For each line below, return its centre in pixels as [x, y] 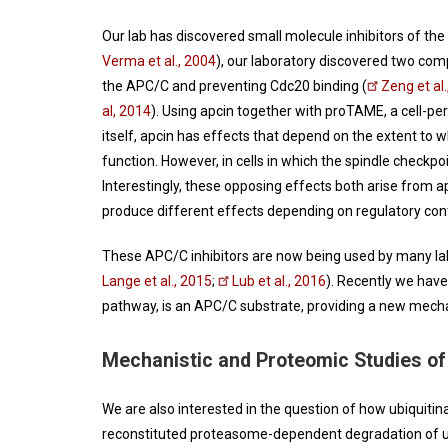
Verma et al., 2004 [159, 61]
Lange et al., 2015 [157, 281]
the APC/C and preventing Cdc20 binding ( [234, 86]
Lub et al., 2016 [279, 281]
